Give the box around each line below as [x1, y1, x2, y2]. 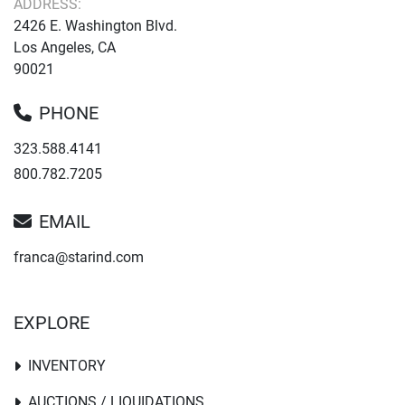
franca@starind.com [14, 249, 144, 267]
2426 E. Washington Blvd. [14, 17, 177, 35]
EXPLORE [14, 312, 89, 334]
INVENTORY [28, 357, 106, 375]
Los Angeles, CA [14, 39, 116, 57]
